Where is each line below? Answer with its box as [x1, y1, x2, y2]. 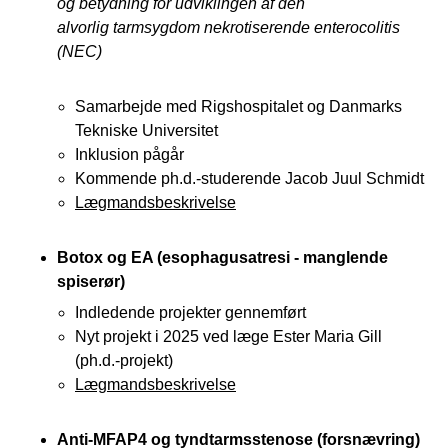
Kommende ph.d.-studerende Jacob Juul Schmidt [75, 169, 424, 187]
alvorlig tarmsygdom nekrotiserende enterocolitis [57, 18, 400, 36]
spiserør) [57, 272, 125, 290]
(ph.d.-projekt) [75, 351, 173, 369]
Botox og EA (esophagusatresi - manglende [57, 248, 388, 266]
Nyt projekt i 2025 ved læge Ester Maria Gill [75, 327, 382, 345]
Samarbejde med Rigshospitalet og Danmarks [75, 97, 402, 115]
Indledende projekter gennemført [75, 303, 306, 321]
